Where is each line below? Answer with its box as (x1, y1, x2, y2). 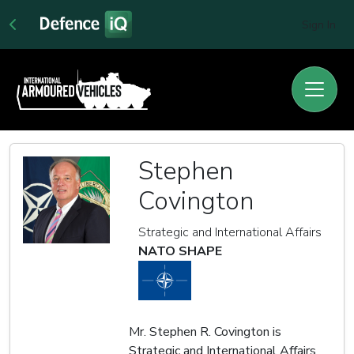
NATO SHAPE (138, 242, 222, 260)
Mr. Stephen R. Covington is (129, 322, 281, 341)
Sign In (302, 17, 336, 33)
